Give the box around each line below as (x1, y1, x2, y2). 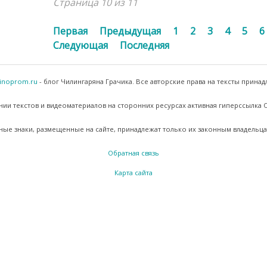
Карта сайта (114, 167, 153, 177)
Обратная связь (107, 148, 159, 157)
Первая (52, 24, 88, 38)
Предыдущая (99, 24, 161, 38)
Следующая (52, 38, 108, 52)
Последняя (119, 38, 169, 52)
